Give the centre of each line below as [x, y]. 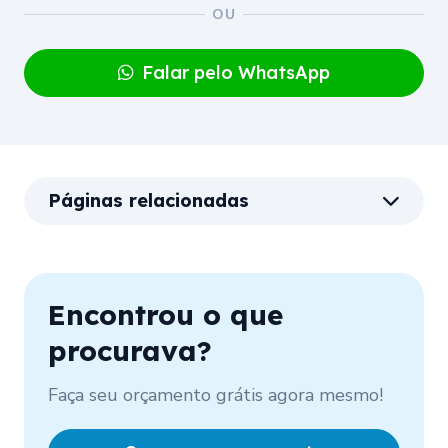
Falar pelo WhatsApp [236, 72]
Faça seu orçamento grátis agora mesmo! [215, 394]
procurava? [130, 350]
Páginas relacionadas [148, 200]
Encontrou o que [165, 314]
